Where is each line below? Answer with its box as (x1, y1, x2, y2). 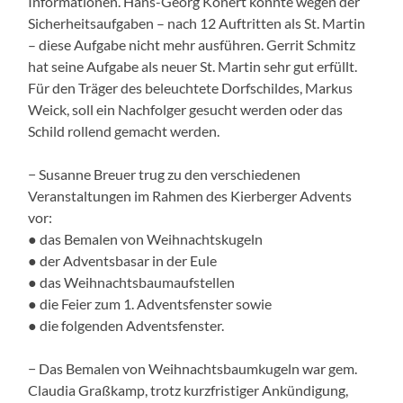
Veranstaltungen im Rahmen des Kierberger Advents (28, 186, 353, 204)
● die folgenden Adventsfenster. (28, 316, 225, 334)
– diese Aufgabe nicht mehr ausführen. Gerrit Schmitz (28, 35, 356, 53)
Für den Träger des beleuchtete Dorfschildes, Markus (28, 78, 354, 96)
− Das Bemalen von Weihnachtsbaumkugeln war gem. (28, 359, 358, 377)
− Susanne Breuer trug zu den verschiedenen (28, 165, 301, 183)
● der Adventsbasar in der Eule (28, 251, 218, 269)
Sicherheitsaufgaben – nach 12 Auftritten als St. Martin (28, 13, 366, 31)
